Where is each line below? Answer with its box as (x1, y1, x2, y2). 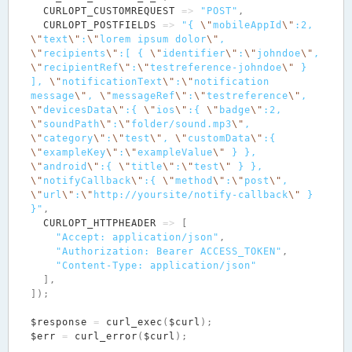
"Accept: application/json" (55, 231, 219, 243)
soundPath (42, 118, 100, 130)
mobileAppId (212, 19, 282, 31)
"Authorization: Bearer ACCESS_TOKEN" (55, 245, 282, 257)
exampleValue (137, 146, 213, 158)
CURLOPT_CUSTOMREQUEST (42, 5, 175, 16)
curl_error (74, 330, 137, 342)
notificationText (61, 75, 163, 87)
